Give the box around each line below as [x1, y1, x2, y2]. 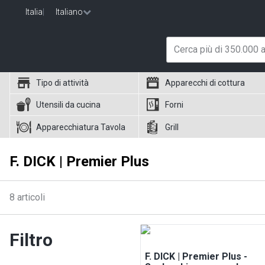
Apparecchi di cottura [165, 78, 245, 88]
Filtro [9, 230, 53, 250]
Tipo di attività [36, 78, 89, 88]
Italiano [56, 7, 83, 17]
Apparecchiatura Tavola [36, 122, 125, 132]
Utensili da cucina [36, 100, 101, 109]
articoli [17, 192, 45, 203]
